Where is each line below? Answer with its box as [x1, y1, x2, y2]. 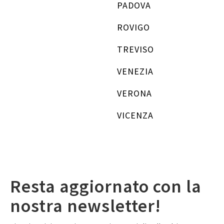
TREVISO [117, 43, 154, 55]
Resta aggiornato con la [10, 175, 201, 197]
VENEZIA [117, 65, 153, 77]
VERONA [117, 87, 152, 99]
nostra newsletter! [10, 194, 161, 217]
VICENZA [117, 109, 153, 121]
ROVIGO [117, 21, 150, 33]
